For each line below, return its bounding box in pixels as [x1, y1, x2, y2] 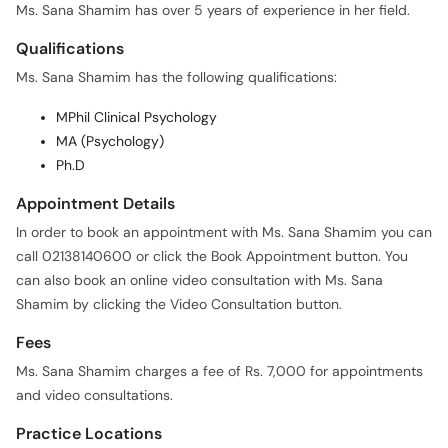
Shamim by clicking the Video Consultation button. [16, 296, 342, 314]
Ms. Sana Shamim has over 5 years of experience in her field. [16, 2, 410, 20]
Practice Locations [16, 423, 162, 445]
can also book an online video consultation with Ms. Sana [16, 272, 383, 290]
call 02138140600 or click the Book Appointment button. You [16, 248, 408, 266]
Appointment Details [16, 193, 175, 215]
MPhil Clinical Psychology [56, 109, 217, 127]
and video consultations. [16, 387, 173, 405]
